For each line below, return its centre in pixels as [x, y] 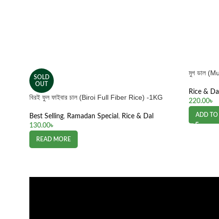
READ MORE [54, 139]
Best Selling [46, 116]
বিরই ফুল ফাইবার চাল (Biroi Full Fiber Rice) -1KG [96, 97]
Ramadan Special [93, 116]
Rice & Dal [138, 116]
